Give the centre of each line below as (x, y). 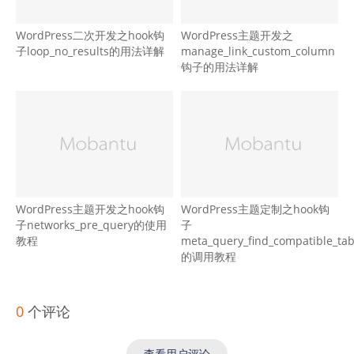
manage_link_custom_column (258, 51)
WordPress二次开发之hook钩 (90, 35)
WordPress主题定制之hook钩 (255, 209)
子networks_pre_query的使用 (91, 225)
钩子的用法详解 (220, 66)
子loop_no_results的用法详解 (90, 51)
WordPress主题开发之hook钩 (90, 209)
